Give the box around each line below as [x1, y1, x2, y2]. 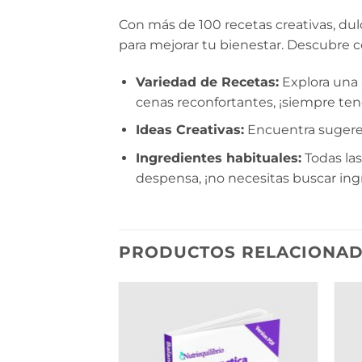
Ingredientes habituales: [135, 149, 301, 166]
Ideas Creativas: [135, 122, 244, 138]
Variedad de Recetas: [135, 74, 279, 90]
